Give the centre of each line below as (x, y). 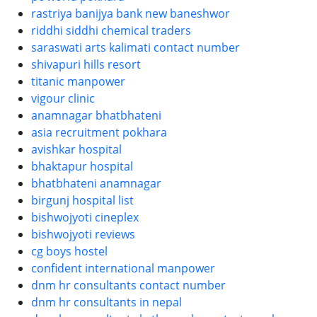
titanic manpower (78, 81)
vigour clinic (63, 98)
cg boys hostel (69, 251)
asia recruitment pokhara (99, 132)
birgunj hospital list (82, 200)
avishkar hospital (76, 149)
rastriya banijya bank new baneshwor (131, 13)
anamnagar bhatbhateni (96, 115)
